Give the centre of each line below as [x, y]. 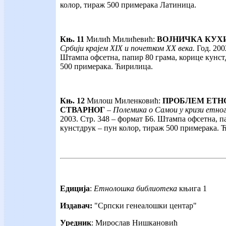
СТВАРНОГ [82, 110]
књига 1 [192, 189]
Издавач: [77, 206]
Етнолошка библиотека [135, 189]
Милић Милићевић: [121, 39]
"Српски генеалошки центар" [146, 206]
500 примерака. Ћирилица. [106, 67]
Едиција [75, 189]
